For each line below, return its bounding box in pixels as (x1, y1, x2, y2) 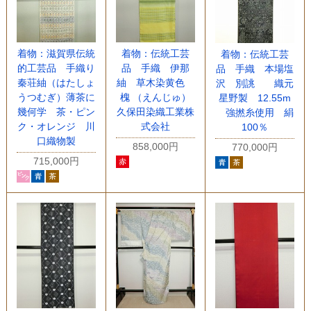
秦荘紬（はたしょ (17, 77, 95, 89)
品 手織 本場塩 (215, 62, 294, 74)
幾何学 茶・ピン (17, 106, 95, 118)
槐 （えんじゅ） (119, 92, 191, 103)
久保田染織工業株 (116, 106, 194, 118)
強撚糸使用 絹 (215, 106, 294, 118)
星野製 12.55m (218, 92, 291, 103)
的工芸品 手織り (17, 62, 95, 74)
